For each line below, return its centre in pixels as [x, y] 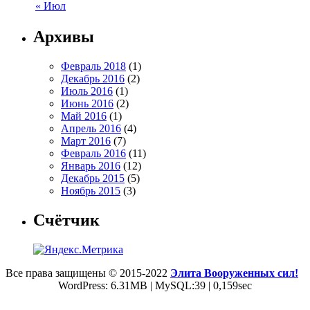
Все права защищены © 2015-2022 [88, 273]
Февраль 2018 [93, 66]
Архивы [64, 37]
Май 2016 [84, 116]
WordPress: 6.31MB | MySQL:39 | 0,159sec [155, 286]
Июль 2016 [87, 91]
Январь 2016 [91, 166]
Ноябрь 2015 [91, 191]
